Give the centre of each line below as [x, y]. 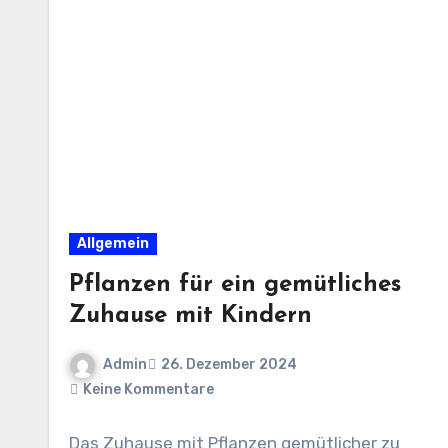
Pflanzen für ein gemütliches [235, 284]
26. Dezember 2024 [229, 365]
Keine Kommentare [148, 389]
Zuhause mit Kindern [190, 315]
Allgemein [113, 243]
